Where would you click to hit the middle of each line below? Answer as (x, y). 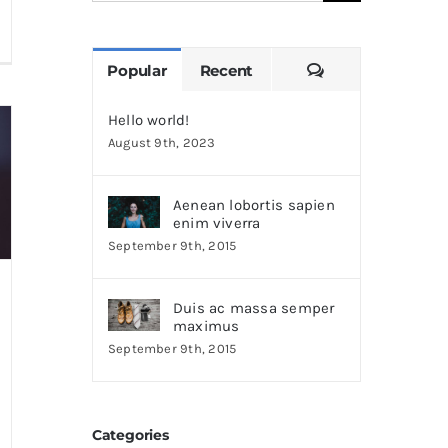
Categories (130, 434)
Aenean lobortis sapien (253, 204)
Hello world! (148, 119)
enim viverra (216, 222)
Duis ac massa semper (253, 307)
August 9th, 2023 (161, 142)
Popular (137, 70)
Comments (366, 69)
